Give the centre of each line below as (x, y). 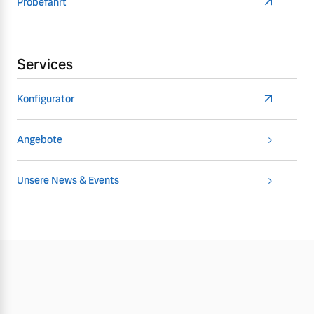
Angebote (40, 139)
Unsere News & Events (68, 180)
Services (45, 64)
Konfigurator (46, 98)
